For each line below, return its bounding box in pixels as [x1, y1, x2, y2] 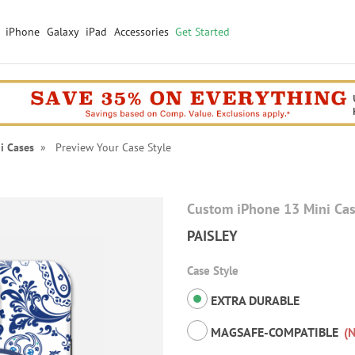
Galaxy [46, 25, 79, 39]
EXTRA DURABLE [208, 292, 300, 309]
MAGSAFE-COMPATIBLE [211, 324, 338, 341]
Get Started [174, 25, 230, 39]
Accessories [113, 25, 169, 39]
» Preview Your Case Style [33, 140, 171, 155]
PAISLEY [187, 227, 238, 246]
